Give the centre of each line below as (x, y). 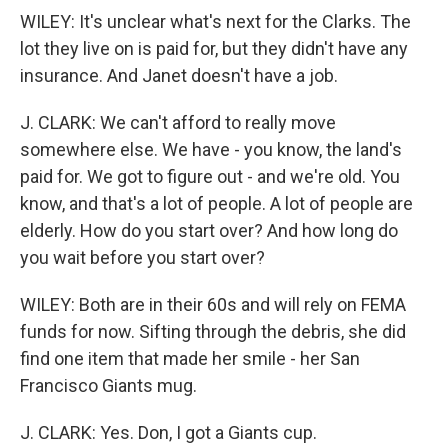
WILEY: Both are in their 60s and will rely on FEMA (213, 304)
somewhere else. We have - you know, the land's (211, 149)
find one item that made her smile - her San (190, 358)
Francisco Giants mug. (108, 385)
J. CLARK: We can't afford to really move (178, 122)
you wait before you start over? (142, 257)
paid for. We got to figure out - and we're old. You (210, 176)
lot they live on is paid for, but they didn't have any (214, 48)
